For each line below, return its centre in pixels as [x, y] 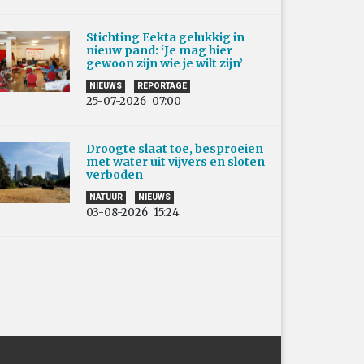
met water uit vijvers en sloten [175, 162]
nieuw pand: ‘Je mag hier [159, 51]
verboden [117, 175]
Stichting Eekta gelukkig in [165, 38]
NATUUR [106, 197]
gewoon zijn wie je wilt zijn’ [165, 64]
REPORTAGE [162, 86]
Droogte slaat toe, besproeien [175, 149]
